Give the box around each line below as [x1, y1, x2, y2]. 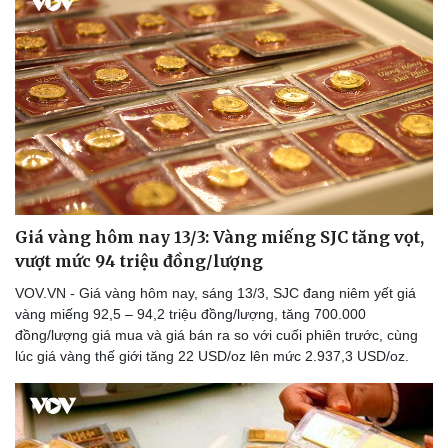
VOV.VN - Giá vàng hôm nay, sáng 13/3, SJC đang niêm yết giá [15, 284, 416, 301]
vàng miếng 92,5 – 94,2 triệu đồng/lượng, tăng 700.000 [15, 305, 366, 322]
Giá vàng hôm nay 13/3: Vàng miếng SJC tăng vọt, [15, 226, 424, 247]
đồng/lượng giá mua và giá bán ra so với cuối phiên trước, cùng [15, 326, 418, 343]
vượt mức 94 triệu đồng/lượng [15, 250, 263, 271]
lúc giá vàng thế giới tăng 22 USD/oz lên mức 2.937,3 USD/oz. [15, 347, 409, 364]
